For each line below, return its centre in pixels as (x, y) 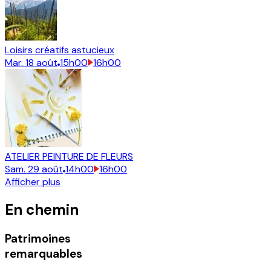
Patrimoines (38, 239)
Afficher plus (33, 182)
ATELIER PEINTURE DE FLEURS (69, 157)
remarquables (44, 254)
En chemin (42, 210)
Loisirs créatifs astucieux (60, 50)
